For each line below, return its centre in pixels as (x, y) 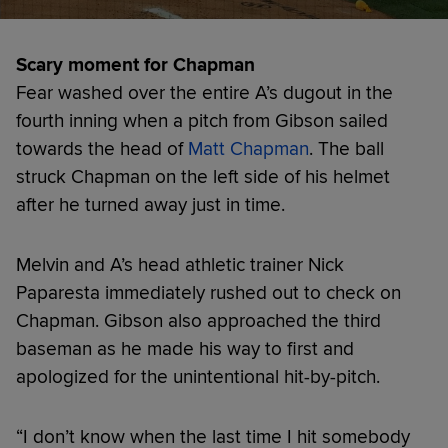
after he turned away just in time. (150, 205)
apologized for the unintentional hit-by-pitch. (198, 377)
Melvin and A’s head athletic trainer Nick (180, 265)
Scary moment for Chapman (135, 65)
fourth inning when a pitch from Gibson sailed (202, 121)
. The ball (346, 149)
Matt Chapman (248, 149)
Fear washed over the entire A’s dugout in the (204, 93)
